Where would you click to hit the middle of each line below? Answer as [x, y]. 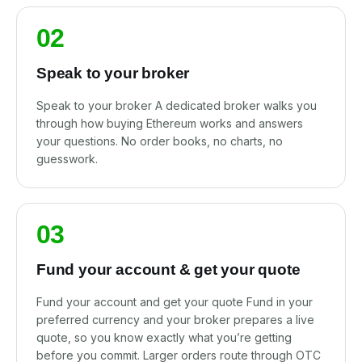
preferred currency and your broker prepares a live [175, 320]
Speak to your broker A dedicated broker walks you [177, 105]
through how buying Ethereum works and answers [170, 123]
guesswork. [67, 159]
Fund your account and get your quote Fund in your [175, 302]
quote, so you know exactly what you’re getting [164, 337]
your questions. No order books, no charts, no [160, 141]
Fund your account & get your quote [168, 269]
